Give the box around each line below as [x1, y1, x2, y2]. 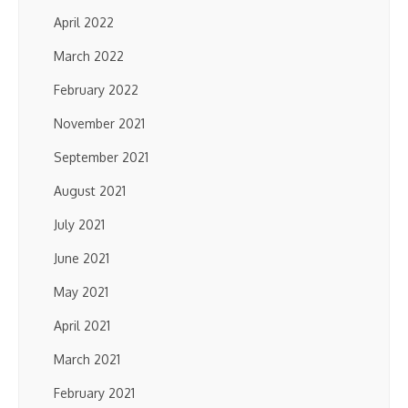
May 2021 [54, 284, 108, 300]
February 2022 [54, 82, 138, 97]
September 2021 [54, 149, 148, 165]
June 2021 [54, 250, 109, 266]
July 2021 [54, 217, 105, 232]
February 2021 [54, 385, 135, 401]
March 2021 [54, 352, 120, 367]
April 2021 [54, 318, 110, 333]
